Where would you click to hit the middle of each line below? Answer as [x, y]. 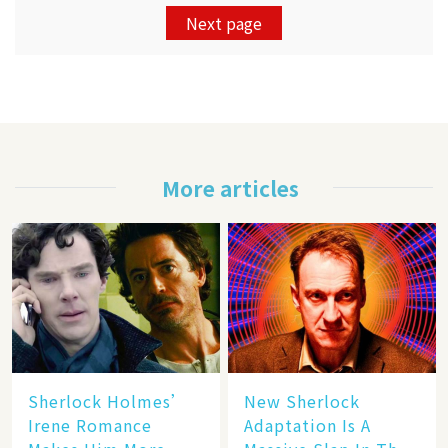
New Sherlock [302, 401]
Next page [224, 23]
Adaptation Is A [307, 425]
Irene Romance [90, 425]
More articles [230, 188]
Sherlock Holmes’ [108, 401]
